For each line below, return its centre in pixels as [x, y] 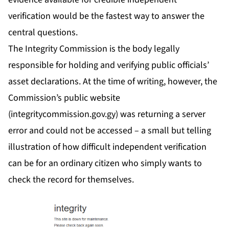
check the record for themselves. [71, 180]
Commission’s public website [64, 98]
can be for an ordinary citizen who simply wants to [105, 164]
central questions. [43, 33]
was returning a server [162, 114]
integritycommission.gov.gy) [64, 114]
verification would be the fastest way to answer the [106, 16]
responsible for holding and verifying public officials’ [109, 65]
